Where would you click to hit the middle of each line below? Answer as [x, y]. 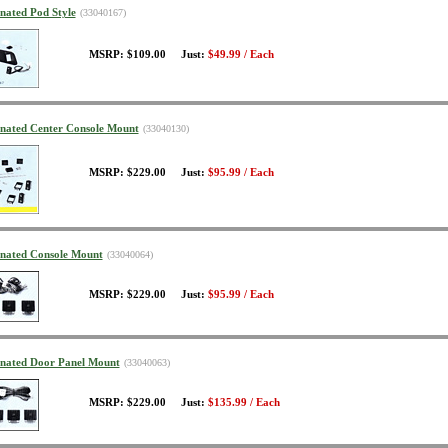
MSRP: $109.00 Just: [148, 54]
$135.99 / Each [243, 402]
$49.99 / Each [240, 54]
